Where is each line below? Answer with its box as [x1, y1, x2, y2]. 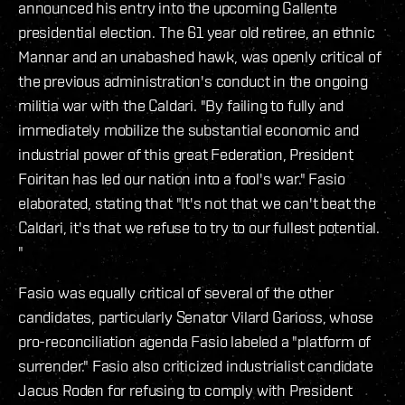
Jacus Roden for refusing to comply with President [18, 380, 353, 400]
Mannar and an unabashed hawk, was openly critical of [18, 46, 381, 66]
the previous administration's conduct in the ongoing [18, 71, 368, 90]
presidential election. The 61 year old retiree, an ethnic [18, 22, 375, 42]
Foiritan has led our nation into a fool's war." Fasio [18, 168, 345, 188]
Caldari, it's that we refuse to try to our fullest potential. [18, 217, 381, 237]
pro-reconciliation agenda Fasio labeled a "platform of [18, 331, 372, 351]
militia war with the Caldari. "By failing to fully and [18, 95, 344, 115]
